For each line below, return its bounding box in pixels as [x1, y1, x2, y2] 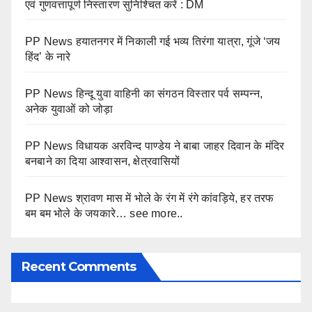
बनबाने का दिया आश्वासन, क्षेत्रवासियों [25, 155, 180, 168]
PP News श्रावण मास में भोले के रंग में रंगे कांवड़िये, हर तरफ [25, 192, 274, 205]
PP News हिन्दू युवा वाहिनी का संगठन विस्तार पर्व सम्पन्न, [25, 88, 263, 100]
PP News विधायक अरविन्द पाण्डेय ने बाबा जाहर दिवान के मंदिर [25, 140, 285, 153]
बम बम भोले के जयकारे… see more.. [25, 208, 183, 220]
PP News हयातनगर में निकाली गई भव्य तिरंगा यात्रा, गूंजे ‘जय [25, 36, 281, 48]
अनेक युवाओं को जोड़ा [25, 103, 114, 116]
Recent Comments [22, 258, 136, 274]
